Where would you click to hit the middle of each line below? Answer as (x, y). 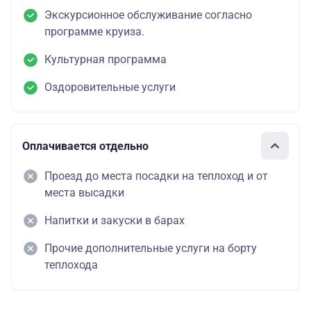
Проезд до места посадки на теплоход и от (156, 176)
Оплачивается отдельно (85, 146)
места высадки (84, 193)
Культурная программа (106, 60)
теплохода (71, 265)
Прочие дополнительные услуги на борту (151, 249)
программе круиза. (94, 32)
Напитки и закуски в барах (115, 221)
